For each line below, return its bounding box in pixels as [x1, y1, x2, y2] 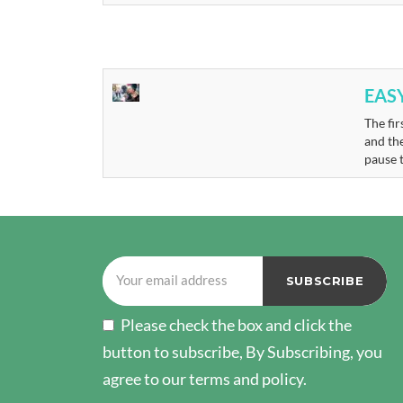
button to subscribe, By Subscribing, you [103, 341, 382, 362]
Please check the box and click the [121, 314, 352, 335]
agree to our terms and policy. [103, 368, 307, 389]
